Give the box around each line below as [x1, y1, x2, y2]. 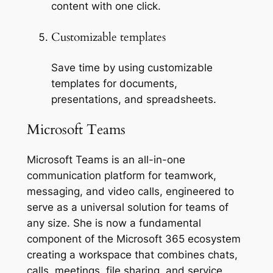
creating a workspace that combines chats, [26, 249, 238, 261]
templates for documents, [51, 77, 177, 90]
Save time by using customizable [51, 61, 213, 74]
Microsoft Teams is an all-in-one [26, 154, 185, 166]
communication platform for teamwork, [26, 169, 216, 182]
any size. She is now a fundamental [26, 217, 201, 230]
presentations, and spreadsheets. [51, 93, 216, 105]
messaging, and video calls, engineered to [26, 185, 234, 198]
